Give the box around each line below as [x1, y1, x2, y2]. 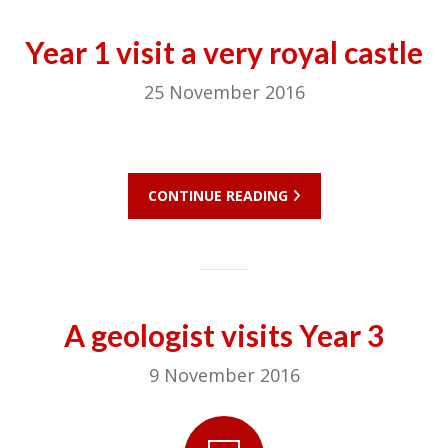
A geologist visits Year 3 [64, 317, 384, 354]
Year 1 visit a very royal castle [25, 34, 423, 71]
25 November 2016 [143, 80, 305, 105]
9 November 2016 [148, 363, 300, 388]
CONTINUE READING [147, 186, 292, 206]
